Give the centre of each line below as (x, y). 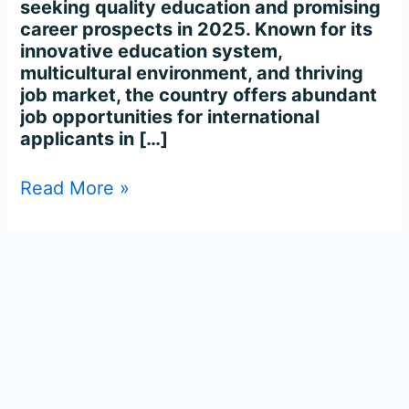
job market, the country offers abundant (199, 94)
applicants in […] (94, 138)
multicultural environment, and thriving (192, 73)
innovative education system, (152, 51)
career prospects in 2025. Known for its (197, 29)
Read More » (75, 188)
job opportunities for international (170, 116)
